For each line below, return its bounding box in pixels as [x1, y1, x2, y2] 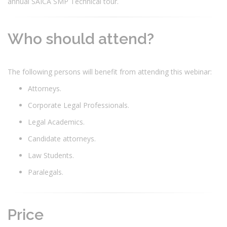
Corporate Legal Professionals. [28, 100, 131, 110]
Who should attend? [8, 29, 154, 48]
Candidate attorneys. [28, 133, 98, 143]
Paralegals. [28, 167, 65, 177]
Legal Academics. [28, 117, 87, 127]
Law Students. [28, 150, 76, 160]
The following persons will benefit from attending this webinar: [8, 66, 214, 77]
